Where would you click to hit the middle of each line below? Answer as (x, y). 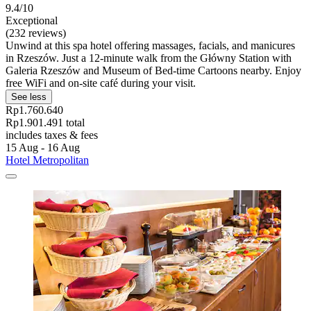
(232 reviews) (36, 33)
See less (29, 96)
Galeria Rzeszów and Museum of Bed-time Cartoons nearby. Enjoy (153, 70)
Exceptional (32, 20)
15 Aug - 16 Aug (43, 147)
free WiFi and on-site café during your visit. (101, 83)
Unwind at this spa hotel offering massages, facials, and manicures (150, 45)
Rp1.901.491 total (45, 122)
